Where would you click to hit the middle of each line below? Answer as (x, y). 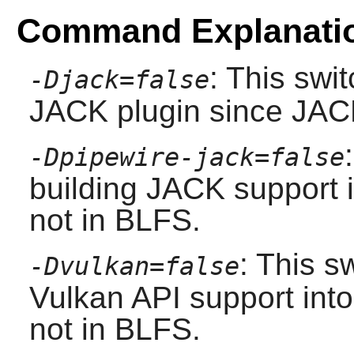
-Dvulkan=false (134, 267)
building (87, 189)
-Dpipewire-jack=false (186, 158)
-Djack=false (119, 80)
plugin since (200, 111)
